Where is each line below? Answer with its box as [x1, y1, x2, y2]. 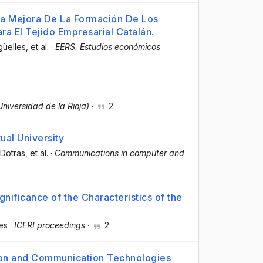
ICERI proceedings [14, 220, 85, 231]
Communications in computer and [55, 148, 184, 159]
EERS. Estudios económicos [55, 41, 160, 52]
